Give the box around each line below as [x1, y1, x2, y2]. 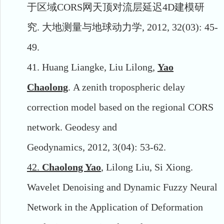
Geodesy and [65, 121, 117, 132]
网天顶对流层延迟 [82, 1, 162, 12]
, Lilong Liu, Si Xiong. [101, 161, 193, 172]
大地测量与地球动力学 [42, 21, 142, 32]
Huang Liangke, [42, 61, 106, 72]
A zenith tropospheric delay [73, 81, 185, 92]
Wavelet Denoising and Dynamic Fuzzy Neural [27, 181, 217, 192]
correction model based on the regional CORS [27, 101, 213, 112]
